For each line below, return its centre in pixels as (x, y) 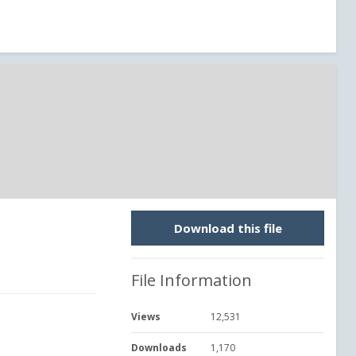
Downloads (159, 348)
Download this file (228, 228)
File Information (192, 280)
